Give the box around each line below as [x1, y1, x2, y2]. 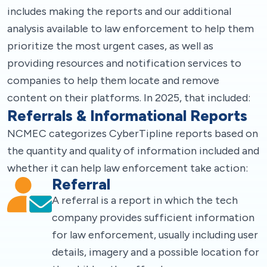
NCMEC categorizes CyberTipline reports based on [7, 126, 258, 140]
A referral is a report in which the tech [52, 193, 238, 207]
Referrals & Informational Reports [7, 106, 247, 125]
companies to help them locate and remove [7, 73, 219, 87]
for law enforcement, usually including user [52, 228, 258, 241]
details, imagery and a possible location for [52, 245, 259, 259]
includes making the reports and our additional [7, 4, 231, 18]
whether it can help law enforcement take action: [7, 161, 248, 175]
